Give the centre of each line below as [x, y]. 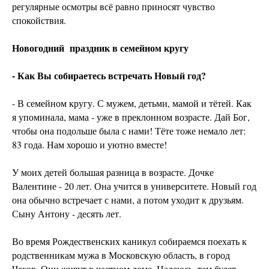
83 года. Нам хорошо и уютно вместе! [89, 145]
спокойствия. [39, 20]
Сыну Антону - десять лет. [68, 214]
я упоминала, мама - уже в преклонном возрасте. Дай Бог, [131, 117]
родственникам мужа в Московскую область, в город [121, 255]
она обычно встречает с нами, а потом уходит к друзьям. [128, 200]
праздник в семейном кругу [129, 48]
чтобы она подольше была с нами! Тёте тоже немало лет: [129, 131]
